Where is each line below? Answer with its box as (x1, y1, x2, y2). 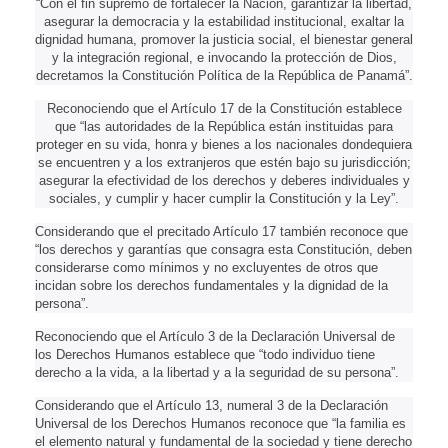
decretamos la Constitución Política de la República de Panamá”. (35, 67, 413, 83)
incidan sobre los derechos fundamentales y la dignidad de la (35, 277, 388, 293)
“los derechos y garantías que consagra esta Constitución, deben (35, 241, 412, 257)
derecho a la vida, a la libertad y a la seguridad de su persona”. (35, 364, 399, 380)
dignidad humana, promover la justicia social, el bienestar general (35, 31, 413, 47)
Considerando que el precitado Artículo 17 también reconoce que (35, 223, 408, 239)
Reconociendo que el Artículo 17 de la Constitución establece (46, 100, 402, 116)
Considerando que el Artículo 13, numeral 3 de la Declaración (35, 397, 388, 413)
